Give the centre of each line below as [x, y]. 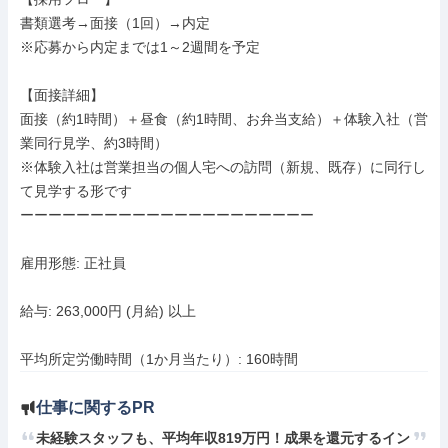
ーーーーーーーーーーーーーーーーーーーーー [167, 215]
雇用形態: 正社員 [73, 263]
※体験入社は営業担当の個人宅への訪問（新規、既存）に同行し [223, 167]
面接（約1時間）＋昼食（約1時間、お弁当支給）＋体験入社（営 [224, 119]
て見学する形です [76, 191]
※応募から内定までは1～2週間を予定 [140, 47]
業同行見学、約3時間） [94, 143]
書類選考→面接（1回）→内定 [115, 23]
